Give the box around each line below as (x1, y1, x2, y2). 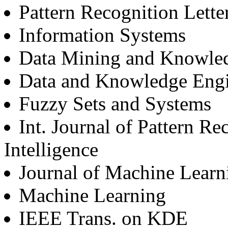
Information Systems (19, 24, 186, 46)
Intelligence (4, 138, 98, 161)
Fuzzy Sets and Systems (19, 93, 211, 115)
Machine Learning (19, 184, 166, 207)
